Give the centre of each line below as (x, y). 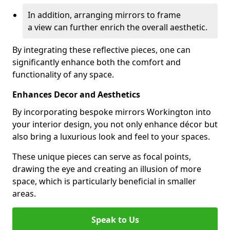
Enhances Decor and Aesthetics (76, 94)
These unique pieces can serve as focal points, (102, 157)
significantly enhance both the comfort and (97, 62)
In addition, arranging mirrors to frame (104, 15)
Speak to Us (115, 220)
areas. (24, 194)
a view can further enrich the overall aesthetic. (118, 27)
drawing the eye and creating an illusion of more (107, 169)
